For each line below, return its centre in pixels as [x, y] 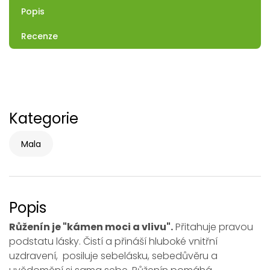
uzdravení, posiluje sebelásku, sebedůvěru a [113, 256]
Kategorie [44, 118]
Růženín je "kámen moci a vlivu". [91, 227]
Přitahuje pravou [213, 227]
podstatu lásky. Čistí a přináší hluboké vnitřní [113, 241]
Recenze [39, 36]
